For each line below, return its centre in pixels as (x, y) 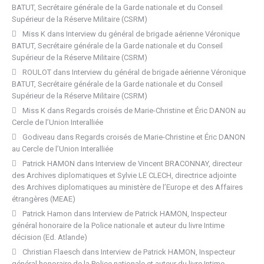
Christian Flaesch (51, 252)
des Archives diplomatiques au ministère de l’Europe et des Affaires (127, 187)
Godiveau (39, 137)
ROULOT (37, 72)
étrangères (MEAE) (44, 199)
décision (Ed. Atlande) (49, 237)
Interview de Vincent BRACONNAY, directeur (169, 164)
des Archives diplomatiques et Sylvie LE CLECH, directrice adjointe (124, 175)
